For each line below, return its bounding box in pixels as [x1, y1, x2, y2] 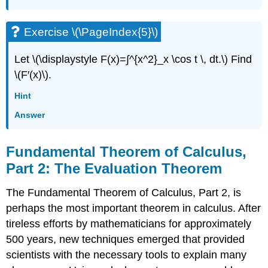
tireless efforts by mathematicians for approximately [6, 217, 252, 230]
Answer [14, 109, 45, 120]
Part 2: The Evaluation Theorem [6, 160, 223, 177]
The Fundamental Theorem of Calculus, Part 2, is [6, 186, 242, 199]
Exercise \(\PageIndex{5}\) [24, 26, 159, 39]
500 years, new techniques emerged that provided [6, 233, 245, 245]
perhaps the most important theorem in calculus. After [6, 202, 261, 214]
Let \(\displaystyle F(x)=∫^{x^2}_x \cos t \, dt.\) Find [14, 53, 252, 65]
